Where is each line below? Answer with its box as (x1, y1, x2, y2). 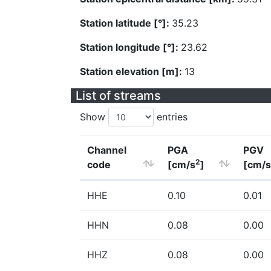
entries (154, 111, 188, 123)
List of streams (76, 88, 161, 103)
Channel (87, 144, 126, 156)
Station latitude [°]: (80, 17, 172, 29)
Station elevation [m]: (80, 65, 184, 77)
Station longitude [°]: (80, 41, 181, 53)
